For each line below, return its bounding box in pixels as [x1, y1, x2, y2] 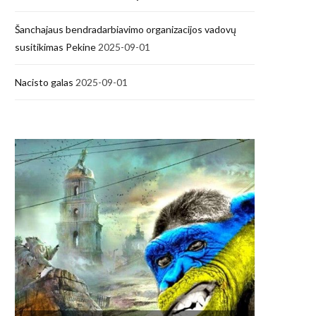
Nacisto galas [15, 75, 73, 88]
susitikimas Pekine [15, 40, 96, 53]
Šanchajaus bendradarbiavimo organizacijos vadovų [15, 23, 236, 35]
